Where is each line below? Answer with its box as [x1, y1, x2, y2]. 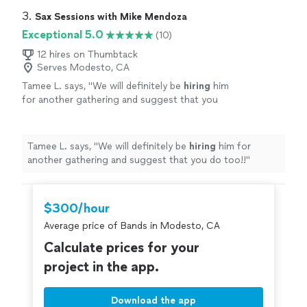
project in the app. [44, 258, 159, 275]
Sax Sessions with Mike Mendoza [35, 11, 187, 23]
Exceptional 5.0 [22, 28, 103, 42]
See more [65, 108, 108, 120]
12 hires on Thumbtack [37, 49, 138, 61]
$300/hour [44, 201, 110, 217]
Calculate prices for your [44, 239, 199, 256]
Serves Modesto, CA [37, 62, 130, 74]
